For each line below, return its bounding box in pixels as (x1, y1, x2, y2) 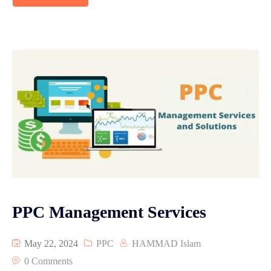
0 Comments (24, 255, 73, 266)
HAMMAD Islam (132, 238, 201, 249)
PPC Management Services (12, 202, 206, 221)
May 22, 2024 (22, 238, 78, 249)
